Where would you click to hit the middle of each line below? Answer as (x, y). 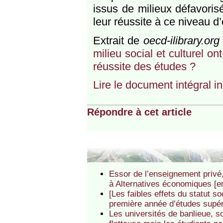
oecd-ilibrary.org (181, 40)
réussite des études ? (144, 66)
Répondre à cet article (139, 112)
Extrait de (118, 40)
